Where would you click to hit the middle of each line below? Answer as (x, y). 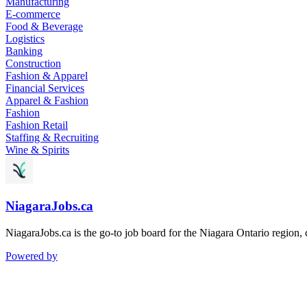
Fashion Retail (37, 125)
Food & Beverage (44, 26)
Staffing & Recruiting (52, 137)
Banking (24, 51)
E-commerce (33, 14)
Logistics (25, 38)
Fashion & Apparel (47, 75)
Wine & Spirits (37, 149)
